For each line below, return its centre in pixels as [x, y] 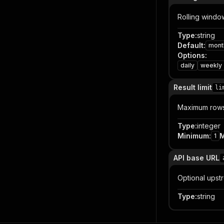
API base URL [196, 158]
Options [191, 55]
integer [209, 126]
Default [190, 45]
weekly [211, 65]
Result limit [193, 87]
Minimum [193, 136]
